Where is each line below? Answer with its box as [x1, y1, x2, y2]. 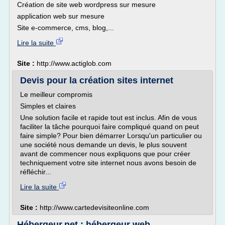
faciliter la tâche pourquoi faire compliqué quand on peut [20, 123, 199, 131]
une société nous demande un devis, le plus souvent [20, 141, 187, 149]
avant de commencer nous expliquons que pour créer [20, 150, 190, 158]
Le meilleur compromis [20, 90, 92, 98]
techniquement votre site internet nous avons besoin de [20, 159, 196, 167]
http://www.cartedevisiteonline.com [40, 203, 149, 211]
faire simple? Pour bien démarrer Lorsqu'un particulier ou [20, 132, 202, 140]
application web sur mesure [17, 12, 104, 20]
